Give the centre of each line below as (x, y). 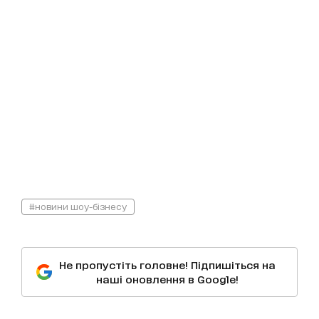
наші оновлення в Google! (167, 279)
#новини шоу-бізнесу (78, 206)
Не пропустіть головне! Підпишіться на (167, 265)
